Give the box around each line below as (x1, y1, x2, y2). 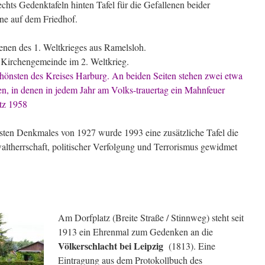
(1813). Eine (169, 240, 215, 252)
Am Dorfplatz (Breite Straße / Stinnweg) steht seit (58, 211, 244, 224)
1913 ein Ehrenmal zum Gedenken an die (58, 225, 213, 238)
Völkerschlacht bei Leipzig (58, 239, 166, 253)
